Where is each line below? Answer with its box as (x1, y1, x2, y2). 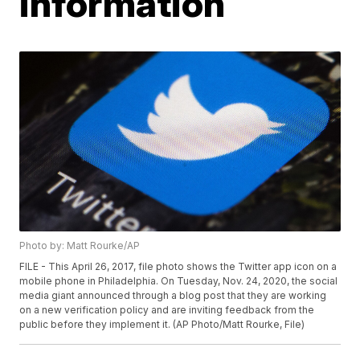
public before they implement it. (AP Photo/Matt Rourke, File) (19, 318, 305, 331)
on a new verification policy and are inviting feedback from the (19, 304, 315, 317)
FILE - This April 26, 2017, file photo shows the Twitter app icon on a (19, 260, 337, 273)
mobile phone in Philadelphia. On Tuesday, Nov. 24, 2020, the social (19, 275, 338, 288)
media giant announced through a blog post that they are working (19, 289, 327, 302)
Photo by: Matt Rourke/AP (19, 239, 141, 252)
